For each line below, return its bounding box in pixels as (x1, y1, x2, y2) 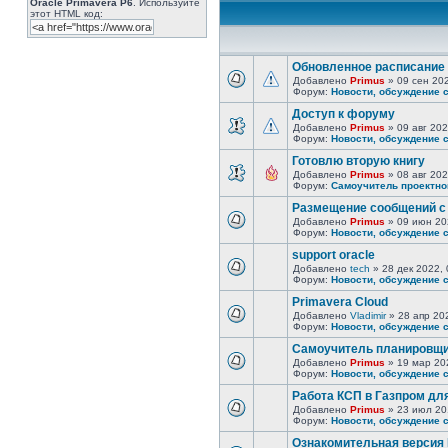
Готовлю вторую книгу (292, 154, 425, 168)
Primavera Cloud (292, 295, 388, 309)
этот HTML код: (30, 8, 103, 19)
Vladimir (350, 310, 386, 321)
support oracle (292, 248, 375, 262)
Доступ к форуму (292, 107, 395, 121)
